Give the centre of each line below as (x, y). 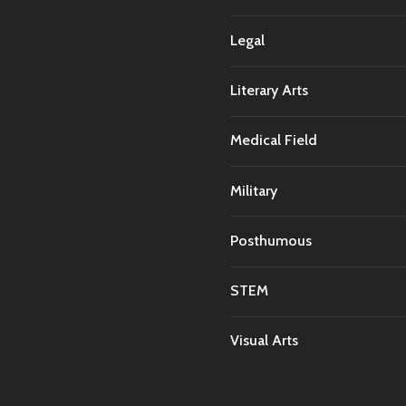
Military (254, 190)
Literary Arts (269, 91)
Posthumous (271, 240)
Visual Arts (264, 341)
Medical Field (274, 140)
